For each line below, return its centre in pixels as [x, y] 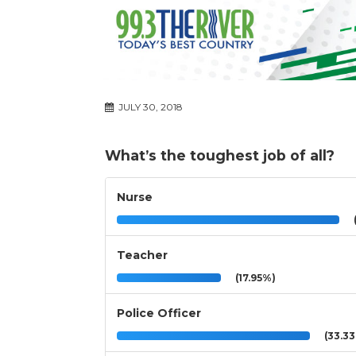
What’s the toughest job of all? [220, 156]
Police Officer [159, 313]
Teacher [142, 255]
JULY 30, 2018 [149, 107]
